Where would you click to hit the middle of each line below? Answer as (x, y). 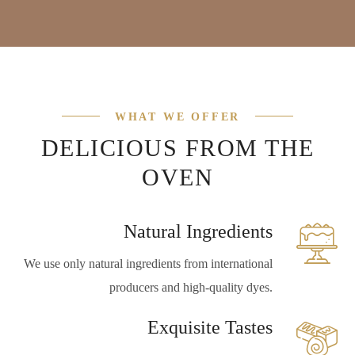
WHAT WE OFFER (177, 117)
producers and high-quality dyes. (191, 288)
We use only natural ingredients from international (148, 264)
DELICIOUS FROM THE (177, 148)
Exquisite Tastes (210, 328)
